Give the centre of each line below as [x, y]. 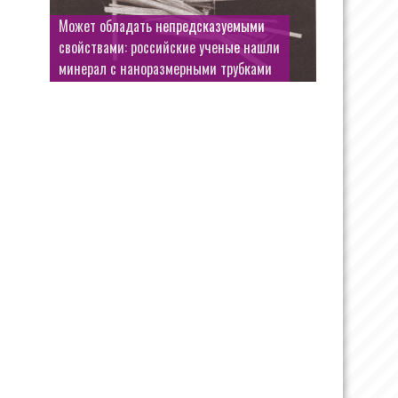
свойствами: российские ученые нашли [169, 47]
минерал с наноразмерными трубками [165, 68]
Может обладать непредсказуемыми [162, 26]
